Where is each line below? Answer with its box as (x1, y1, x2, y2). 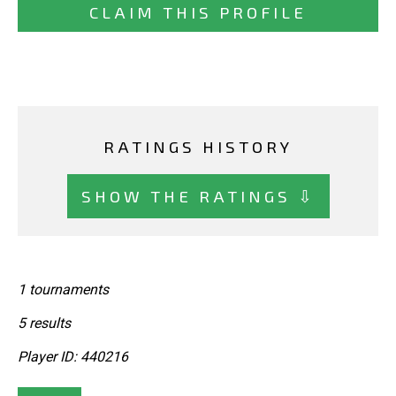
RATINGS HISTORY (103, 136, 293, 157)
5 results (18, 315, 71, 332)
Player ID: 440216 (18, 348, 128, 366)
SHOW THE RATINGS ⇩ (80, 185, 316, 206)
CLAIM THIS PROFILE (89, 2, 307, 23)
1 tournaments (18, 281, 109, 299)
